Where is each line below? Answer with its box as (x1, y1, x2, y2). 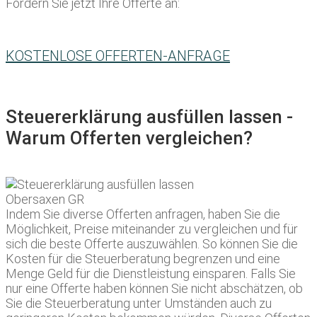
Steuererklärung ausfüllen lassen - (6, 106, 293, 128)
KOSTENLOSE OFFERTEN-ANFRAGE (6, 47, 230, 65)
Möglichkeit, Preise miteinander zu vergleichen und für (6, 221, 298, 237)
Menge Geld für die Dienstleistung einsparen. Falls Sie (6, 266, 296, 282)
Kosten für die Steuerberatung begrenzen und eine (6, 251, 280, 267)
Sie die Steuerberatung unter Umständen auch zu (6, 296, 272, 311)
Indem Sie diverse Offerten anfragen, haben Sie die (6, 207, 280, 222)
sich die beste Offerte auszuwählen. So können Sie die (6, 236, 298, 252)
